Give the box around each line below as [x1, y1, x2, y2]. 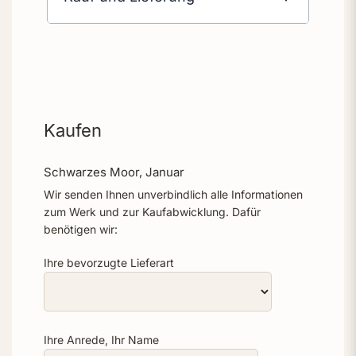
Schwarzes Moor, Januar [44, 164, 184, 180]
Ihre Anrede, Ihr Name [44, 332, 159, 346]
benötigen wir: [44, 222, 118, 236]
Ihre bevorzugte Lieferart [44, 255, 174, 269]
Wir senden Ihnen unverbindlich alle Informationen [44, 187, 303, 201]
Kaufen [44, 120, 102, 141]
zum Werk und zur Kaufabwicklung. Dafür [44, 204, 261, 219]
